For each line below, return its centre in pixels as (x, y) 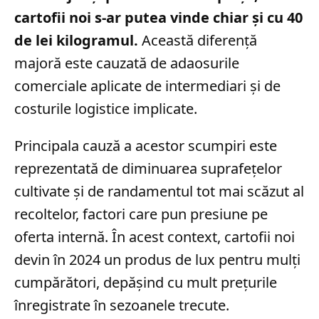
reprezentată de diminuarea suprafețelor (148, 168)
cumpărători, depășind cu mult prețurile (146, 282)
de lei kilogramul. (76, 40)
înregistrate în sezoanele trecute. (122, 305)
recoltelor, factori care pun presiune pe (141, 214)
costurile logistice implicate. (106, 109)
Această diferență (198, 40)
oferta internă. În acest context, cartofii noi (155, 237)
